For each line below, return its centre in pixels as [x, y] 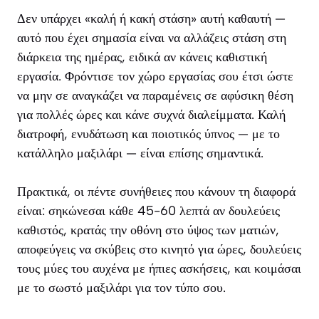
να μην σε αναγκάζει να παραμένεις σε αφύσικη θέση [155, 96]
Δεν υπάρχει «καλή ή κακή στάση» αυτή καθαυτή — [151, 19]
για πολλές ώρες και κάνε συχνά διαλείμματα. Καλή [151, 115]
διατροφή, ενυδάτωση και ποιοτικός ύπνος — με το [148, 134]
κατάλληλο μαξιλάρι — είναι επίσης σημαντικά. [140, 153]
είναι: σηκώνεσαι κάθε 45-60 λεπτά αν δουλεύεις [148, 211]
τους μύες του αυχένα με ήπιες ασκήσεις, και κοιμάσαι [159, 269]
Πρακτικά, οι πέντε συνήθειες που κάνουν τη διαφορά [156, 192]
